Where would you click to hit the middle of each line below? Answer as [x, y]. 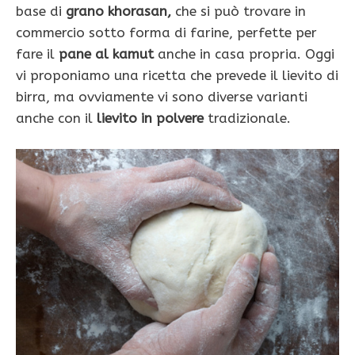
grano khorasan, [116, 11]
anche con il [56, 118]
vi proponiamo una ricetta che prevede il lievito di [177, 75]
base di [39, 11]
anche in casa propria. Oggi [244, 53]
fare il [37, 53]
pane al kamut [106, 53]
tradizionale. [247, 118]
